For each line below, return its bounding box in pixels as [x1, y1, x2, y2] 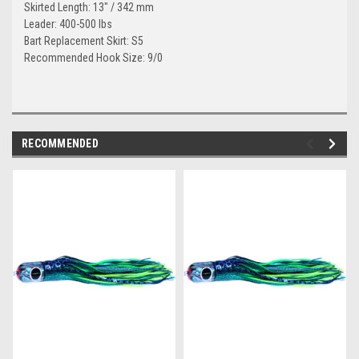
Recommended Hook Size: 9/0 [24, 50, 165, 64]
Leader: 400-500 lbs [24, 17, 115, 30]
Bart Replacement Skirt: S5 [24, 34, 146, 47]
